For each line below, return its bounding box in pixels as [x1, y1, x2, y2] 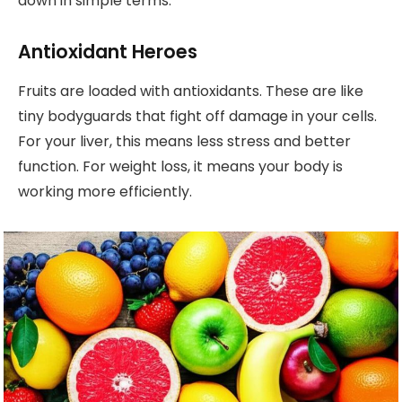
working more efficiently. [18, 181, 192, 203]
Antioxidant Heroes [18, 38, 197, 65]
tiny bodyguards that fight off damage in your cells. [18, 106, 377, 127]
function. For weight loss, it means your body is [18, 156, 343, 178]
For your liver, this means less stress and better [18, 131, 351, 153]
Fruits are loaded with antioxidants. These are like [18, 81, 363, 102]
